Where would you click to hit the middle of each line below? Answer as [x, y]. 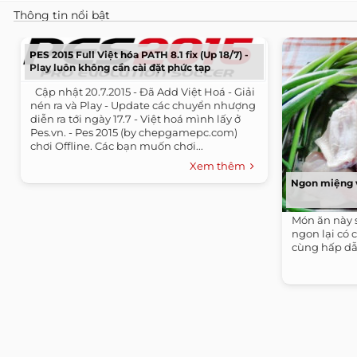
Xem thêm [220, 165]
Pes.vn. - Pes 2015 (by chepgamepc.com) [134, 132]
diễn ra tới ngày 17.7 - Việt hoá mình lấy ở [135, 118]
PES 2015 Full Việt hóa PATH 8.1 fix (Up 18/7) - [139, 54]
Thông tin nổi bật [62, 15]
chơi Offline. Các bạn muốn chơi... [117, 145]
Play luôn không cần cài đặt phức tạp [120, 67]
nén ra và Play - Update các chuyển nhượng [143, 105]
